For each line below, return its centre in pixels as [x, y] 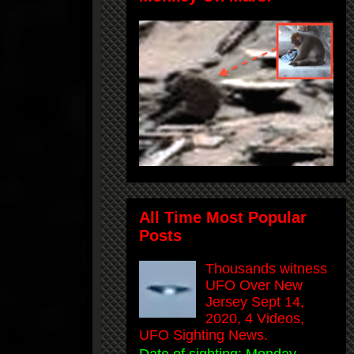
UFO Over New [254, 285]
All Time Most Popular [223, 217]
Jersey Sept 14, [255, 301]
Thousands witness [267, 268]
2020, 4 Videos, [255, 318]
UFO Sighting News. [203, 335]
